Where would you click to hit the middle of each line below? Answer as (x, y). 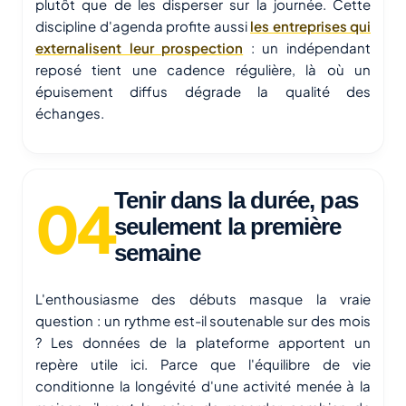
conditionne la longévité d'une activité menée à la (203, 386)
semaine (157, 253)
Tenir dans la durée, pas (236, 201)
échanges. (70, 113)
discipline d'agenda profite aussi (143, 26)
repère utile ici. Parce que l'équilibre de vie (203, 364)
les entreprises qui (310, 26)
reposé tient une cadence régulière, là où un (203, 70)
